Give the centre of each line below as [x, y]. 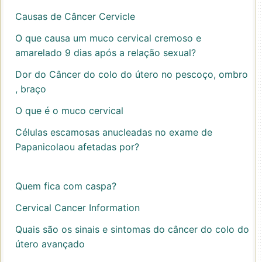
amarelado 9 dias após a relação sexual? [106, 53]
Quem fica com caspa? [66, 186]
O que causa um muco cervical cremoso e [108, 38]
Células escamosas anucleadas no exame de [114, 132]
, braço [31, 89]
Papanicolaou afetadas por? [77, 147]
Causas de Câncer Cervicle [75, 16]
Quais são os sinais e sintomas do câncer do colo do [132, 229]
